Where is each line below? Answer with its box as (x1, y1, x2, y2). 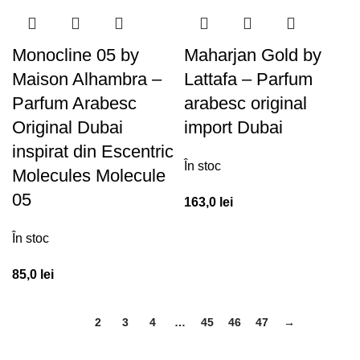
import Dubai (184, 117, 283, 137)
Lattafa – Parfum (184, 69, 313, 89)
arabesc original (184, 93, 307, 113)
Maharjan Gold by (184, 45, 321, 65)
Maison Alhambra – (12, 69, 162, 89)
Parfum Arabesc (12, 93, 137, 113)
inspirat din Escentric (12, 141, 174, 162)
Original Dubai (12, 117, 123, 137)
